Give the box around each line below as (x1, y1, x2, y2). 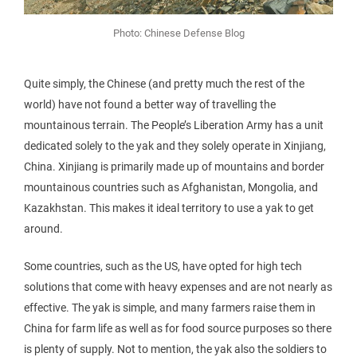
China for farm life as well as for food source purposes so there (24, 321, 331, 335)
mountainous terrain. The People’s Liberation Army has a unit (24, 118, 324, 131)
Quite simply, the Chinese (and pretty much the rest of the (24, 76, 304, 90)
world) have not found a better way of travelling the (24, 97, 276, 111)
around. (24, 222, 63, 235)
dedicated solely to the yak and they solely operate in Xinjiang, (24, 139, 326, 152)
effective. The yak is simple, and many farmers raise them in (24, 300, 316, 314)
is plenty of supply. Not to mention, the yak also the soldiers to (24, 342, 327, 355)
